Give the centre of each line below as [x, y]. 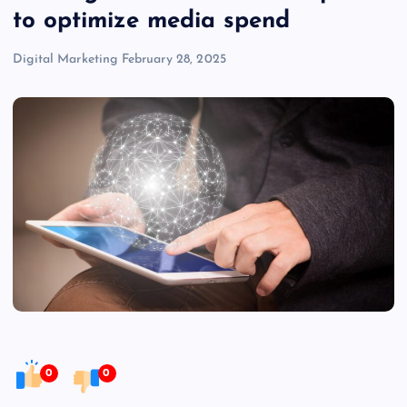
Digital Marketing [65, 60]
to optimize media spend [152, 22]
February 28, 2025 [174, 60]
